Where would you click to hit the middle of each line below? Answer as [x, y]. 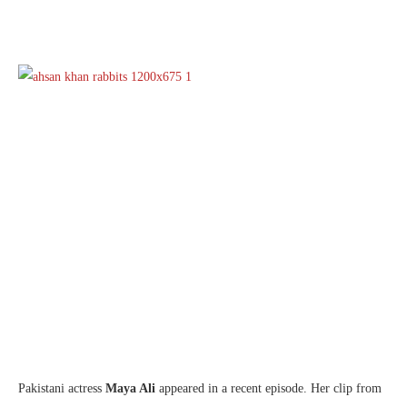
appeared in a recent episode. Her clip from [270, 388]
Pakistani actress [62, 388]
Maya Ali [132, 388]
